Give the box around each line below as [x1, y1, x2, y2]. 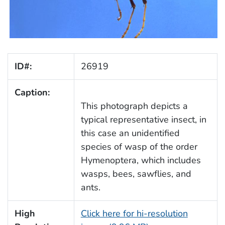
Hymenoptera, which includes [80, 154, 201, 167]
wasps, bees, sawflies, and [80, 168, 191, 180]
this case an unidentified [80, 127, 180, 140]
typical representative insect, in [80, 114, 206, 126]
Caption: [14, 86, 50, 99]
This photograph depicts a [80, 100, 188, 113]
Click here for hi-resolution [80, 207, 188, 220]
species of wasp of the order [80, 141, 197, 153]
